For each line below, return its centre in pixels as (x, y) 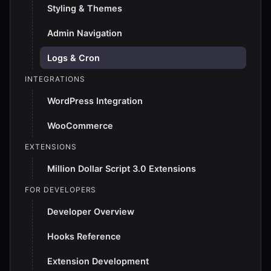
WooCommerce (80, 126)
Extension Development (98, 261)
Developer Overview (91, 211)
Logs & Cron (73, 58)
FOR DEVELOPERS (61, 190)
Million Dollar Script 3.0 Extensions (122, 168)
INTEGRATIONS (55, 79)
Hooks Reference (84, 236)
